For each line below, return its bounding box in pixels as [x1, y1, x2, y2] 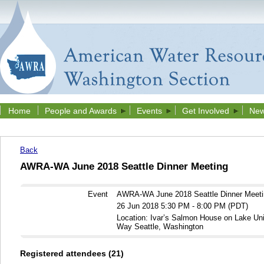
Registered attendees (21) [20, 248, 124, 258]
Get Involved [182, 106, 229, 115]
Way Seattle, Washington [117, 222, 203, 232]
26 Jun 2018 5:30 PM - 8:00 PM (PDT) [117, 202, 248, 211]
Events [137, 106, 162, 115]
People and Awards [45, 106, 117, 115]
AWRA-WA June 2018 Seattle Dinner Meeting [20, 161, 228, 172]
